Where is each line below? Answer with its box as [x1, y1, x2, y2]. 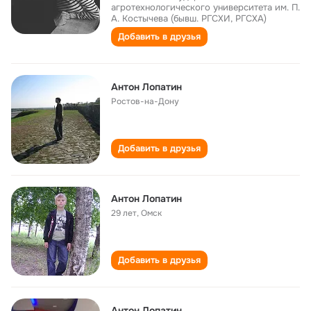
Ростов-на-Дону [111, 96, 179, 107]
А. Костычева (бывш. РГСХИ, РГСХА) [111, 12, 267, 24]
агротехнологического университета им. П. [111, 1, 300, 13]
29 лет [111, 208, 137, 219]
